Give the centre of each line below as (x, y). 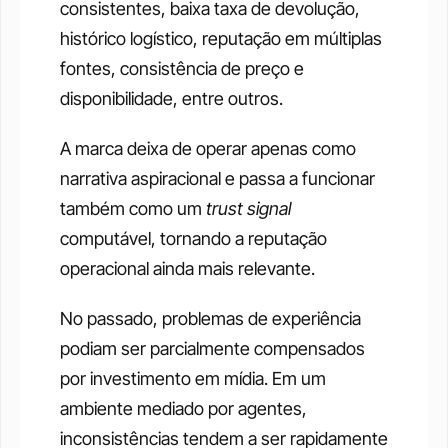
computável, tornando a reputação (193, 239)
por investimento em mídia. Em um (193, 379)
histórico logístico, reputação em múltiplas (221, 39)
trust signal (248, 209)
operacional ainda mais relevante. (187, 269)
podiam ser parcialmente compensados (212, 349)
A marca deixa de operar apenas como (208, 149)
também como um (133, 209)
